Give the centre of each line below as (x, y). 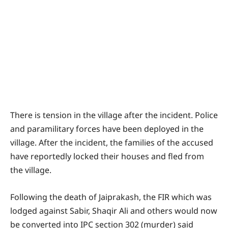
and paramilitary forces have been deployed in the (107, 129)
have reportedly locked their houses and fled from (107, 156)
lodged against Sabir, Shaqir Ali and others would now (114, 210)
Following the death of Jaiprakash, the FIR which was (111, 197)
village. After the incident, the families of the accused (112, 142)
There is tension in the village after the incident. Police (114, 115)
